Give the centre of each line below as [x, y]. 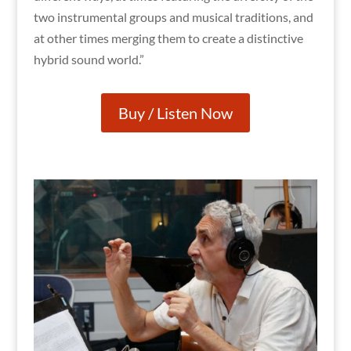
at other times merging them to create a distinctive [168, 38]
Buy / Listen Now [175, 113]
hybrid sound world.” [89, 60]
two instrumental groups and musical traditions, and [173, 17]
